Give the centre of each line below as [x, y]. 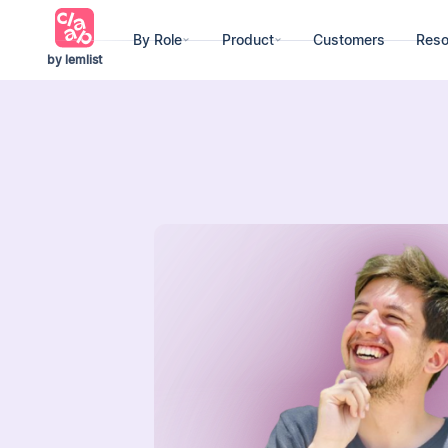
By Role [158, 40]
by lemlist [74, 59]
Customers [348, 40]
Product [247, 40]
